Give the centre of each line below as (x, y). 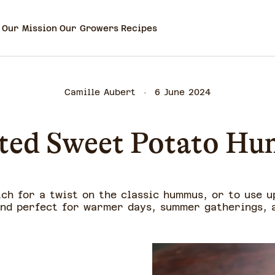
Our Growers (89, 28)
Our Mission (29, 28)
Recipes (139, 28)
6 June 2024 (183, 92)
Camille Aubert (100, 92)
